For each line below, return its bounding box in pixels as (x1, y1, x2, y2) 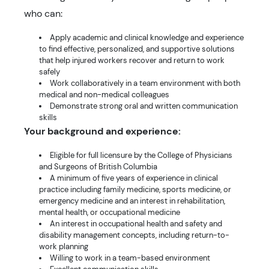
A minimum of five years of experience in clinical (50, 173, 218, 183)
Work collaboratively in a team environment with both (50, 78, 240, 88)
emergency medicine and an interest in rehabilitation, (39, 196, 225, 206)
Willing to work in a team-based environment (50, 253, 210, 263)
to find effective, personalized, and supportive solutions (39, 44, 235, 54)
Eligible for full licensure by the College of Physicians (50, 150, 232, 160)
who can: (24, 7, 62, 20)
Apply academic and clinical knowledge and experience (50, 32, 244, 43)
